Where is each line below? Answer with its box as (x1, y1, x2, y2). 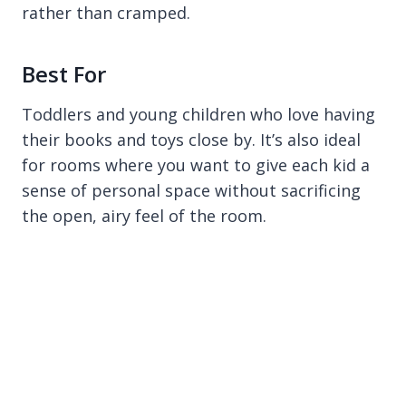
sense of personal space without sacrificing (22, 179, 361, 201)
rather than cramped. (22, 2, 190, 24)
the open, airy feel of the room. (22, 205, 266, 227)
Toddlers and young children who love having (22, 103, 375, 125)
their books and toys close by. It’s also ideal (22, 129, 361, 150)
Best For (22, 59, 106, 89)
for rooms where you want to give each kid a (22, 154, 370, 176)
